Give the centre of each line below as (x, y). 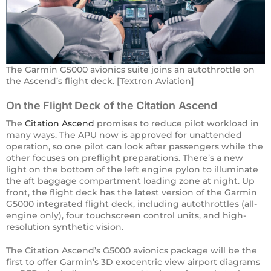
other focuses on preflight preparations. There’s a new (125, 158)
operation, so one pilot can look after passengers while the (135, 147)
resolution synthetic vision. (65, 227)
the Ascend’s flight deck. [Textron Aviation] (100, 81)
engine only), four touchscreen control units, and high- (126, 216)
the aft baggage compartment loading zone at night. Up (130, 181)
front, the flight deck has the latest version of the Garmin (132, 193)
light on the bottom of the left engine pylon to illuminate (132, 170)
